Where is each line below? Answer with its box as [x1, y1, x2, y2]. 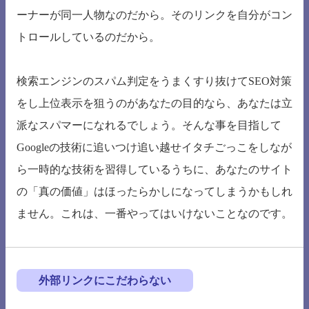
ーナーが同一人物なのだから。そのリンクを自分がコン [17, 9, 292, 21]
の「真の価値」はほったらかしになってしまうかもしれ [17, 186, 292, 198]
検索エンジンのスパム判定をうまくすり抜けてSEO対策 [17, 75, 292, 88]
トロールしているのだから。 [17, 31, 160, 43]
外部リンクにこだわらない [39, 275, 171, 287]
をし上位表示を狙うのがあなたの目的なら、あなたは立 [17, 97, 292, 110]
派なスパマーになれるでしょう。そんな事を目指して [17, 119, 281, 132]
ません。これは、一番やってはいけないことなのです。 [17, 208, 292, 220]
